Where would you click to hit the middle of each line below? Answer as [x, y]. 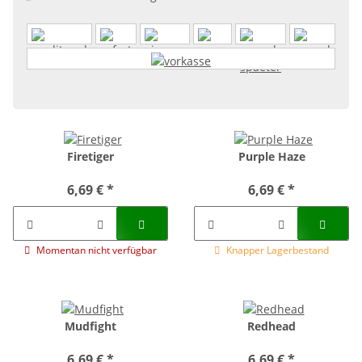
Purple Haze [271, 157]
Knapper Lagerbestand [278, 250]
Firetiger [90, 157]
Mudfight [90, 326]
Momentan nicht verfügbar [97, 250]
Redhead [271, 326]
